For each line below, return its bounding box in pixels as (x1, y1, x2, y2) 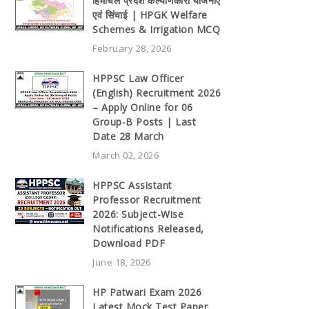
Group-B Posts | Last (92, 114, 196, 128)
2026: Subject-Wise (92, 207, 183, 221)
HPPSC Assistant (92, 178, 172, 192)
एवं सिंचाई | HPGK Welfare (92, 8, 208, 21)
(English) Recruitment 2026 (92, 86, 221, 99)
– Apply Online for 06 (92, 100, 193, 114)
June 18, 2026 (92, 255, 151, 268)
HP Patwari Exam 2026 (92, 285, 201, 299)
